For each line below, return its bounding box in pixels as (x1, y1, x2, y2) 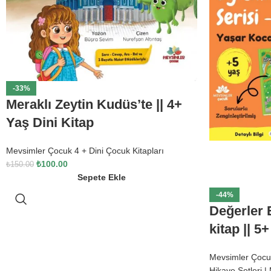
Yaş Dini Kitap (6, 114, 94, 130)
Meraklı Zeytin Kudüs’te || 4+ (6, 96, 182, 112)
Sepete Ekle (77, 172, 126, 182)
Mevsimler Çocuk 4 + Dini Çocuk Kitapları (6, 145, 164, 155)
